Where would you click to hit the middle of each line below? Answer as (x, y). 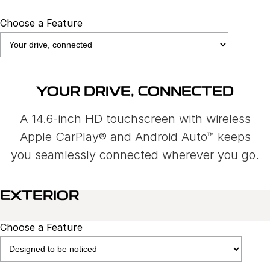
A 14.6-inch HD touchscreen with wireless (135, 119)
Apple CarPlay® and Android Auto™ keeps (135, 137)
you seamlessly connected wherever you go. (135, 155)
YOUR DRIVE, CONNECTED (135, 93)
